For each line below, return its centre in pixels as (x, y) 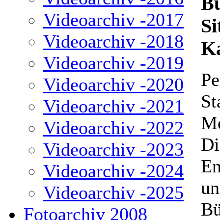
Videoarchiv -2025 (113, 192)
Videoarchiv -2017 (113, 20)
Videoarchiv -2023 (113, 149)
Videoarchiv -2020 (113, 84)
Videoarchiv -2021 (113, 106)
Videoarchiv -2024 (113, 171)
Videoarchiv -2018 (113, 41)
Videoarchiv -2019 (113, 63)
